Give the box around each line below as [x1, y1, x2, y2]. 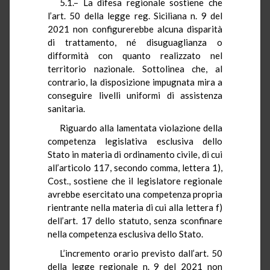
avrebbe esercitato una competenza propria [48, 188, 222, 199]
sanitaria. [48, 102, 85, 114]
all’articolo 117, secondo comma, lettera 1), [48, 162, 222, 173]
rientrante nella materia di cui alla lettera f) [48, 201, 222, 213]
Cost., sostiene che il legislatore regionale [48, 175, 222, 186]
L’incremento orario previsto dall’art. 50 [60, 247, 222, 259]
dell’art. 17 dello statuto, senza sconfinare [48, 215, 222, 226]
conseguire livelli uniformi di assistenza [48, 89, 222, 101]
